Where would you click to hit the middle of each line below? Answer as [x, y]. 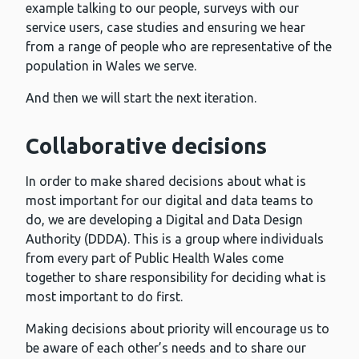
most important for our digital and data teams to [169, 201]
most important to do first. [104, 297]
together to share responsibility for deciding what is [176, 278]
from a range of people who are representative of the [179, 47]
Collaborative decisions [146, 146]
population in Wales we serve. [111, 66]
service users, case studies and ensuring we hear [165, 28]
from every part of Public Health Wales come [155, 258]
